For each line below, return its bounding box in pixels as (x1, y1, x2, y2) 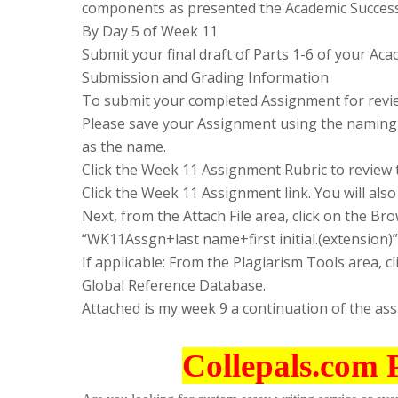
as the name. (82, 136, 166, 156)
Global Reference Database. (82, 275, 266, 295)
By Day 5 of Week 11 (82, 20, 218, 41)
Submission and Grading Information (82, 67, 329, 87)
